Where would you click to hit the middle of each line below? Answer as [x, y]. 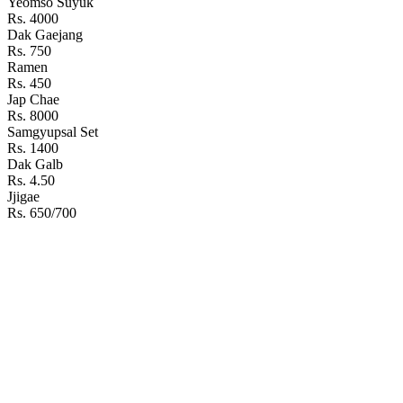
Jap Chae [33, 100]
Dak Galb [35, 165]
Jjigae [23, 197]
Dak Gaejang [45, 35]
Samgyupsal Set [53, 132]
